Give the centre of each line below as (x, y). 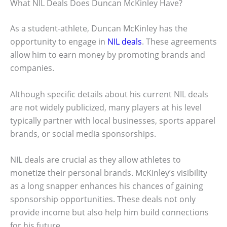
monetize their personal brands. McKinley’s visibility (109, 173)
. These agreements (179, 42)
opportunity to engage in (59, 42)
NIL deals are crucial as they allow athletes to (96, 160)
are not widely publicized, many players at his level (106, 107)
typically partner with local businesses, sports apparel (113, 120)
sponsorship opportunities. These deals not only (103, 199)
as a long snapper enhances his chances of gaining (107, 186)
